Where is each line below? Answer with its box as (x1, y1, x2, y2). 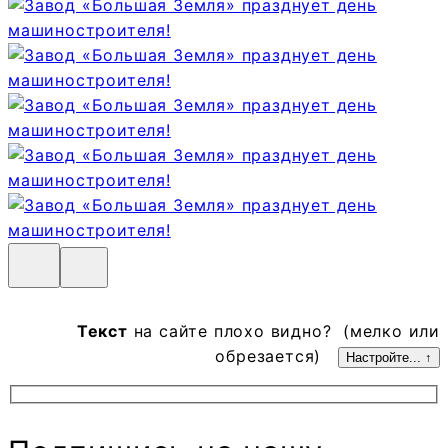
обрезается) (215, 345, 338, 366)
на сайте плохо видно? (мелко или (127, 320, 440, 341)
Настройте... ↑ (346, 349, 432, 365)
